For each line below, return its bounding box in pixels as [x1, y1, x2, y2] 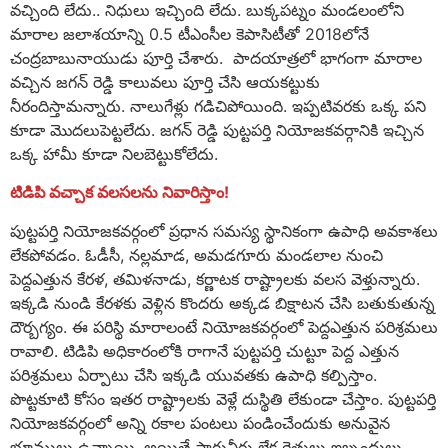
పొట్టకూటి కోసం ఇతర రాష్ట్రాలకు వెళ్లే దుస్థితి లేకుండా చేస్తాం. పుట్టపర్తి [10, 388, 436, 409]
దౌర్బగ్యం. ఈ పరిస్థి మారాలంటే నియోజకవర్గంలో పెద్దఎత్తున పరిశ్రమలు [10, 316, 438, 337]
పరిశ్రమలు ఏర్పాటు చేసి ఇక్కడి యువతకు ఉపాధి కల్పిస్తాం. [10, 364, 377, 385]
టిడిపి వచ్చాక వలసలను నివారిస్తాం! [10, 182, 229, 203]
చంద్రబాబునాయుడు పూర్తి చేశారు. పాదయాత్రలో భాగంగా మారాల [10, 48, 422, 69]
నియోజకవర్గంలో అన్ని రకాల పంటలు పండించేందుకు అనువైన [10, 412, 390, 433]
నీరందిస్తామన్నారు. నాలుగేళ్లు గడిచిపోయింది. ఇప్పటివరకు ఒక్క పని [10, 96, 426, 117]
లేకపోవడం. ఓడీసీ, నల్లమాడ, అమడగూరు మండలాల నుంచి [10, 244, 383, 265]
